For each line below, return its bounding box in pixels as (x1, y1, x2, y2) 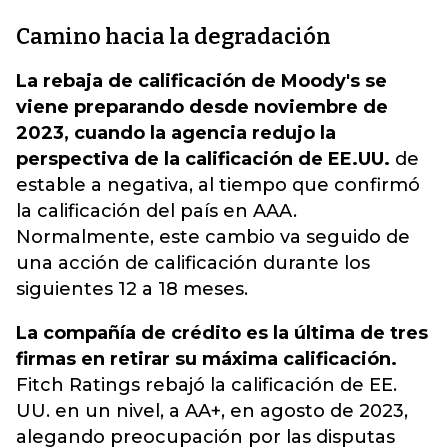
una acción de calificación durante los (16, 252, 370, 274)
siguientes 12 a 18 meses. (16, 278, 248, 300)
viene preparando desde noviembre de (16, 96, 388, 118)
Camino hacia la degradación (16, 23, 331, 50)
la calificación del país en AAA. (16, 200, 297, 222)
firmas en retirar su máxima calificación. (16, 348, 397, 370)
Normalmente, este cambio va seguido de (16, 226, 410, 248)
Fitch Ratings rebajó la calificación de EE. (16, 374, 397, 396)
